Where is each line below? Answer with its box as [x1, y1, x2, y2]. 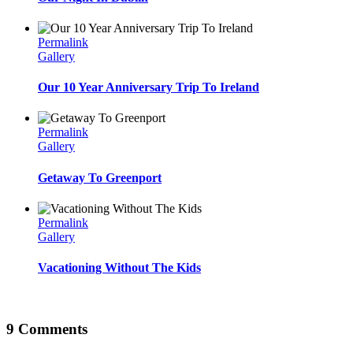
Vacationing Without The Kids [38, 261, 201, 275]
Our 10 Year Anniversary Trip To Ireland [38, 80, 259, 95]
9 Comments [6, 321, 87, 338]
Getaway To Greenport [38, 170, 162, 184]
